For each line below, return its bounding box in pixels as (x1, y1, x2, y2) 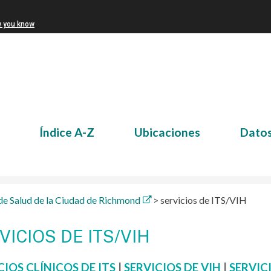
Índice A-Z (39, 125, 94, 139)
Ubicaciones (134, 125, 200, 139)
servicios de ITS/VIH (160, 194, 247, 206)
